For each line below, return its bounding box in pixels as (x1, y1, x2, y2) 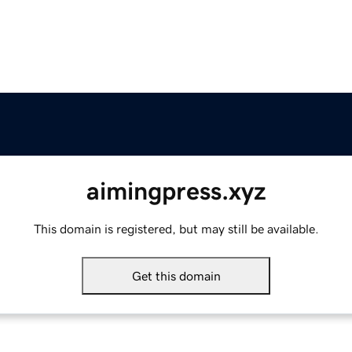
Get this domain (131, 269, 221, 283)
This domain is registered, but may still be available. (33, 222, 319, 236)
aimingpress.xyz (86, 178, 266, 204)
